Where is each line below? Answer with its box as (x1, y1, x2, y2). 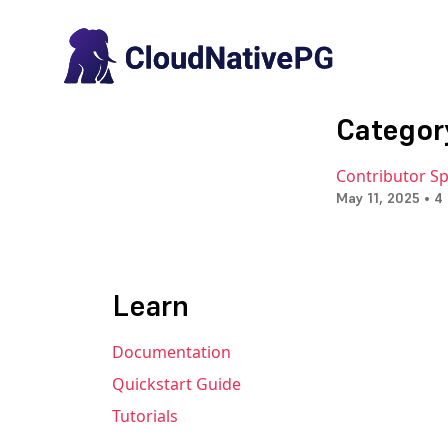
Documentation (112, 341, 231, 363)
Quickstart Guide (112, 373, 241, 395)
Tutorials (112, 405, 178, 427)
